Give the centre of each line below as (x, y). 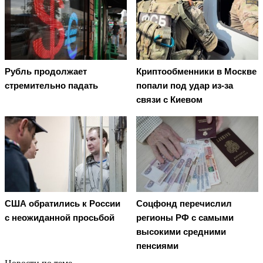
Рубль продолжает (46, 72)
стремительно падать (51, 86)
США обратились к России (63, 203)
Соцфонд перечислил (184, 203)
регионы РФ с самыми (185, 217)
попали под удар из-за (185, 86)
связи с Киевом (169, 100)
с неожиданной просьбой (60, 217)
